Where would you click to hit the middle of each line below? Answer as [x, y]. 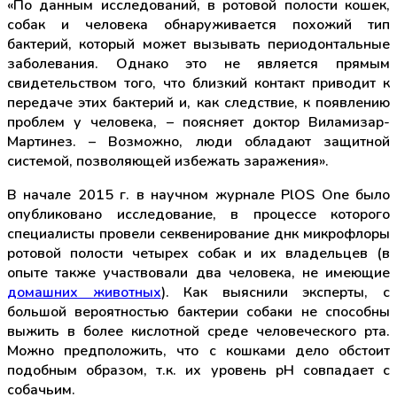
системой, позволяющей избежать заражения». [168, 161]
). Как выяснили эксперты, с [276, 292]
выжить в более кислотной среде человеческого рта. [198, 331]
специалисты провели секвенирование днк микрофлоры [198, 234]
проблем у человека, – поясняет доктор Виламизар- [198, 122]
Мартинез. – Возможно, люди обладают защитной [198, 141]
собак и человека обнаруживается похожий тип [198, 24]
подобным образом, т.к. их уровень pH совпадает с [198, 370]
